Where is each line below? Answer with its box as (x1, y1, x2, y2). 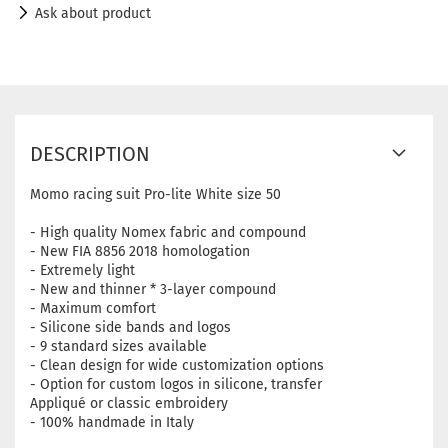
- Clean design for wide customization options (30, 357, 324, 375)
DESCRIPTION (30, 142, 150, 167)
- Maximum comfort (30, 300, 156, 318)
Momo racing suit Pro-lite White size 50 (30, 186, 281, 204)
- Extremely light (30, 262, 135, 280)
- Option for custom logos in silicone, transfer (30, 376, 322, 394)
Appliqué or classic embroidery (30, 395, 228, 413)
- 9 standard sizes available (30, 338, 207, 356)
